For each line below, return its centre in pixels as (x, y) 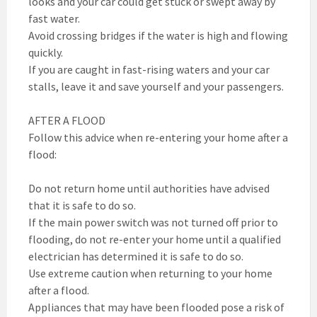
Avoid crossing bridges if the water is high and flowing (158, 35)
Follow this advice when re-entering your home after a (158, 137)
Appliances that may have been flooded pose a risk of (156, 307)
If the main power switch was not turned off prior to (153, 222)
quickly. (46, 52)
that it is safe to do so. (82, 205)
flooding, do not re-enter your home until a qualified (155, 239)
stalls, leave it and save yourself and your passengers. (156, 86)
